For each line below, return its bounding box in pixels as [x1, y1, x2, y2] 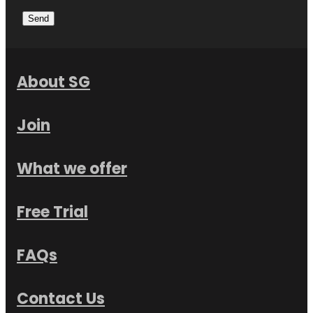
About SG [17, 71, 90, 97]
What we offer [17, 157, 127, 184]
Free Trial [17, 201, 88, 227]
